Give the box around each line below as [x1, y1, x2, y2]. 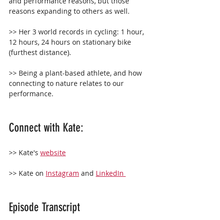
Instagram [46, 168, 79, 178]
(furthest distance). [9, 48, 71, 57]
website [40, 148, 66, 158]
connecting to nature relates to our [9, 79, 126, 88]
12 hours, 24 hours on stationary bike [9, 37, 133, 47]
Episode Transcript [9, 200, 80, 215]
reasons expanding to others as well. [9, 6, 130, 16]
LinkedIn [96, 168, 126, 178]
